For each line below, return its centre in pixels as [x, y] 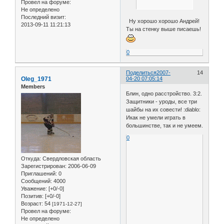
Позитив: [32, 196]
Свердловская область [71, 158]
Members [33, 87]
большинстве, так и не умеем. [165, 125]
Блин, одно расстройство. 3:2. [164, 93]
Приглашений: [39, 173]
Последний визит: [43, 17]
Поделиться [141, 73]
